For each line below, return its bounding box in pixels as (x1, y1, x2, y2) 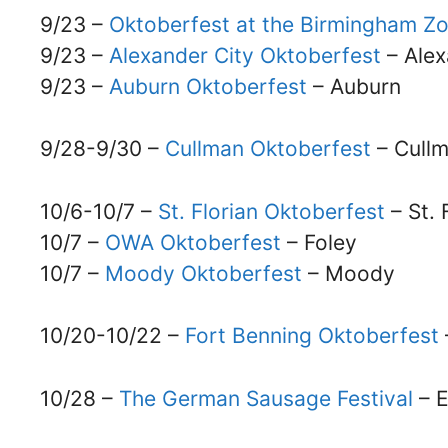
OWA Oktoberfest (105, 229, 281, 255)
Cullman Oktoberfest (165, 136, 371, 162)
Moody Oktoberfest (105, 260, 302, 286)
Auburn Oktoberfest (109, 73, 307, 99)
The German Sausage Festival (119, 385, 419, 411)
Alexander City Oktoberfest (109, 42, 381, 68)
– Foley (281, 229, 357, 255)
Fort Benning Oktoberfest (185, 323, 439, 349)
